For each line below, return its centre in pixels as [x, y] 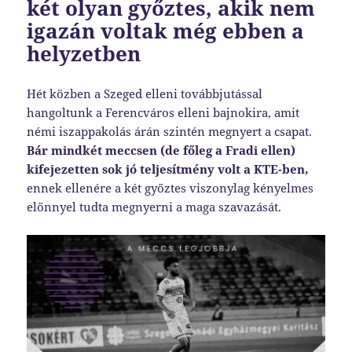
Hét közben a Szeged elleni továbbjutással [145, 93]
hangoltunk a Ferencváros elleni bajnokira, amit [163, 112]
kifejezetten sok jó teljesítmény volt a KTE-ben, [168, 169]
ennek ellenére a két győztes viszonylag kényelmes [170, 187]
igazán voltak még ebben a [166, 30]
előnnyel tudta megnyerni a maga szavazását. [154, 206]
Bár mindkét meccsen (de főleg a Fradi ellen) [161, 150]
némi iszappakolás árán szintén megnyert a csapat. [170, 131]
